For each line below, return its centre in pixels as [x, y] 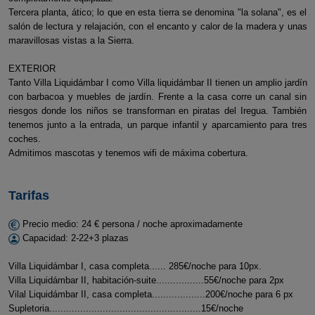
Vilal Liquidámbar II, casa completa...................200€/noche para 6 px [150, 294]
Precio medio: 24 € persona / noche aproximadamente [131, 224]
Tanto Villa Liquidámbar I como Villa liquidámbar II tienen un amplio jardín [157, 83]
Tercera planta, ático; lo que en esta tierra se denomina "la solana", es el [157, 12]
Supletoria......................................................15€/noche [126, 308]
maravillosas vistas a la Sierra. [71, 40]
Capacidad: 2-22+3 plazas [74, 238]
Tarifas [28, 195]
